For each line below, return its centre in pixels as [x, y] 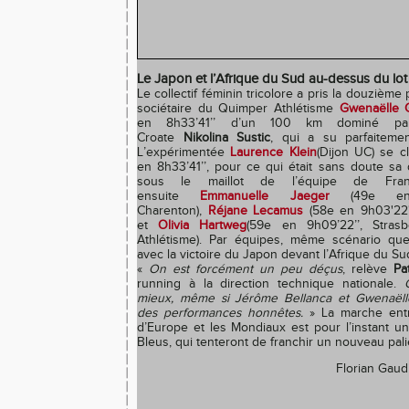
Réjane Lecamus [256, 211]
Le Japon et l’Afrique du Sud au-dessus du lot [272, 79]
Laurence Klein [273, 152]
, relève [368, 269]
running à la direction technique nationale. [271, 284]
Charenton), [173, 211]
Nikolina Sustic [227, 138]
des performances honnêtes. [220, 313]
